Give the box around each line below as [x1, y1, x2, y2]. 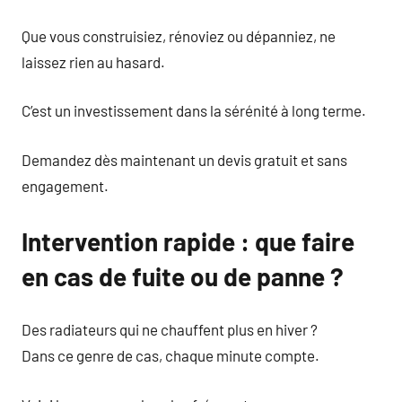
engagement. [22, 176, 109, 195]
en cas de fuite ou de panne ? [22, 260, 344, 292]
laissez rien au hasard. [22, 52, 165, 71]
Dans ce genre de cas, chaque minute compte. [22, 346, 319, 364]
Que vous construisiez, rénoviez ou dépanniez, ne [22, 26, 336, 45]
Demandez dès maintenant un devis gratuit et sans [22, 150, 347, 169]
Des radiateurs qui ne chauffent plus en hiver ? [22, 320, 318, 338]
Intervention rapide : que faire [22, 225, 354, 257]
